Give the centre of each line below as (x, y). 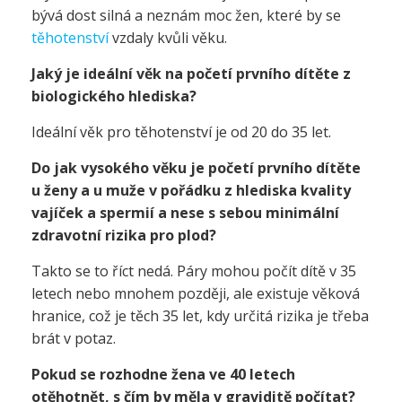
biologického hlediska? (114, 96)
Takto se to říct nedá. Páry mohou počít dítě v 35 (194, 271)
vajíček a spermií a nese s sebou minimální (185, 213)
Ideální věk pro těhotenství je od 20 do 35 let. (181, 132)
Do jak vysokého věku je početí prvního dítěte (196, 168)
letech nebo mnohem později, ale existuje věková (196, 293)
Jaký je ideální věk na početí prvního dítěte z (191, 74)
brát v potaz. (74, 338)
